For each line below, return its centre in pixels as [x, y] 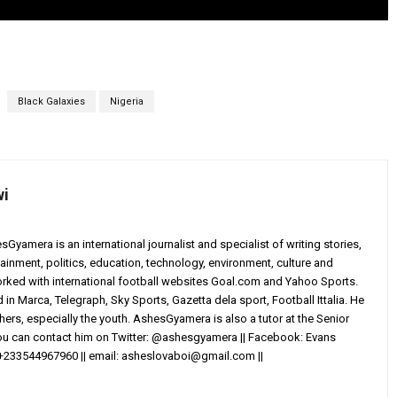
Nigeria [126, 102]
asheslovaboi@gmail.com [188, 356]
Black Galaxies [51, 102]
